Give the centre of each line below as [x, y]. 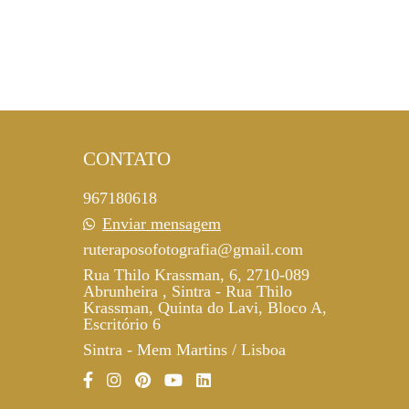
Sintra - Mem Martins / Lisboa [184, 350]
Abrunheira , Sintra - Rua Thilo [187, 291]
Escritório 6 [121, 324]
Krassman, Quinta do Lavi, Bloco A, [204, 308]
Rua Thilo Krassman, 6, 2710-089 [196, 275]
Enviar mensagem [161, 224]
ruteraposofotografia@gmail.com [193, 249]
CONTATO [126, 159]
